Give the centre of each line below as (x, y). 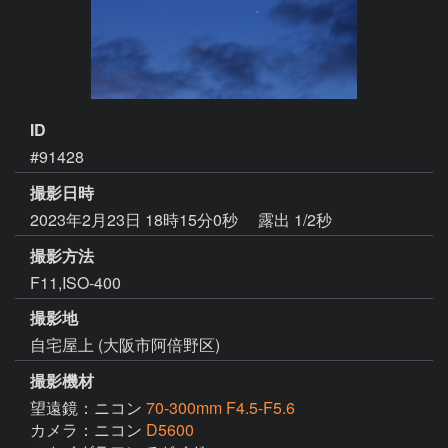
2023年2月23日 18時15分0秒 (136, 219)
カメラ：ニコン (88, 430)
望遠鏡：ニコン (88, 408)
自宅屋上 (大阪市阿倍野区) (125, 345)
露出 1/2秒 (295, 219)
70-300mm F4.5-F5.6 (220, 408)
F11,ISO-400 (75, 282)
